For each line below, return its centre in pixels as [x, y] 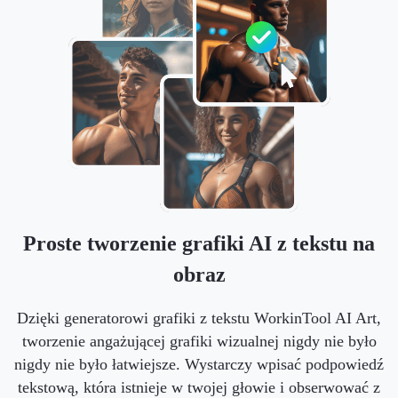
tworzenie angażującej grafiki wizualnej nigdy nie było [199, 341]
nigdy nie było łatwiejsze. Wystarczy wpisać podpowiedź [199, 364]
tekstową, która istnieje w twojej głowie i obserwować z [199, 387]
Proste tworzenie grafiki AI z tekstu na [199, 243]
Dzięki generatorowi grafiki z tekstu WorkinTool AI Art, [199, 318]
